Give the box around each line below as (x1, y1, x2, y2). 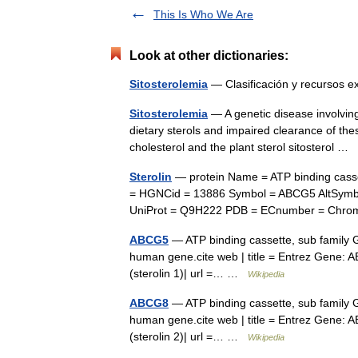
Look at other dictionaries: (129, 49, 288, 62)
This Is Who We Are (153, 8, 253, 21)
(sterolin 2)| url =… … (129, 330, 248, 343)
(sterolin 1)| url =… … (129, 267, 248, 280)
